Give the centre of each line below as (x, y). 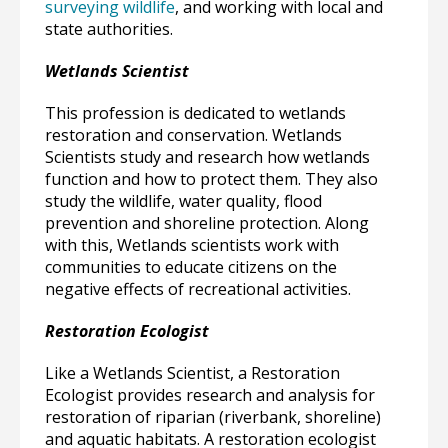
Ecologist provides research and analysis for (210, 395)
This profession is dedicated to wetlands (195, 113)
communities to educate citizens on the (191, 267)
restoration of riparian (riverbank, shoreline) (213, 417)
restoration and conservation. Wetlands (193, 135)
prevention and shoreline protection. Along (207, 223)
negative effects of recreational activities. (198, 289)
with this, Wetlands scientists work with (192, 245)
